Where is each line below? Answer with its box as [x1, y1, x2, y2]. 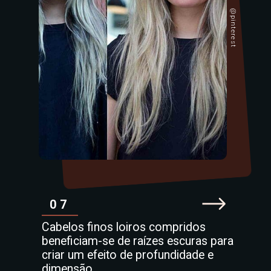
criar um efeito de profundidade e [41, 248, 214, 263]
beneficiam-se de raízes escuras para [41, 234, 233, 249]
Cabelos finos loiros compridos [41, 220, 206, 235]
